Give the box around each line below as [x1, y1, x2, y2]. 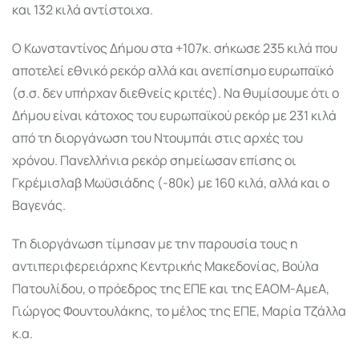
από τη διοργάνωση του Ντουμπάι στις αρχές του [12, 128, 303, 147]
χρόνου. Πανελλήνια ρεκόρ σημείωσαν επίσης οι [12, 151, 296, 169]
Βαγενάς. [12, 196, 66, 214]
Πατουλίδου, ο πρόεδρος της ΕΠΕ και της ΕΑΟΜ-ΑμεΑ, [12, 279, 329, 297]
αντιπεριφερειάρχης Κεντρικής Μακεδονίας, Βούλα [12, 256, 319, 275]
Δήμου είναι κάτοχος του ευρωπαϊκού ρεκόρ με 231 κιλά [12, 106, 337, 124]
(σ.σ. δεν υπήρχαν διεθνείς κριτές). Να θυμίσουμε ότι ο [12, 83, 339, 102]
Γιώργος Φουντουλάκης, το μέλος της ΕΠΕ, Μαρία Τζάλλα [12, 301, 346, 320]
